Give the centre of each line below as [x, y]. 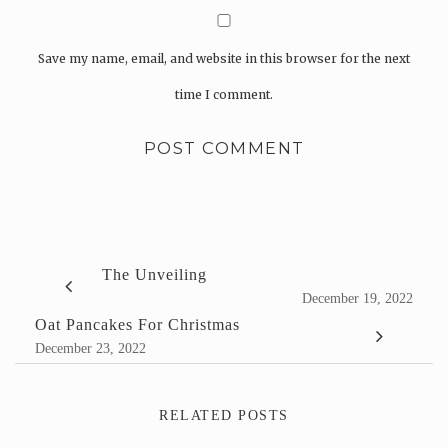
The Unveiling [154, 274]
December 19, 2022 [357, 298]
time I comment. [224, 94]
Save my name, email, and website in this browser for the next [224, 58]
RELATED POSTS [224, 415]
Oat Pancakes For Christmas [137, 324]
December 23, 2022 [90, 348]
